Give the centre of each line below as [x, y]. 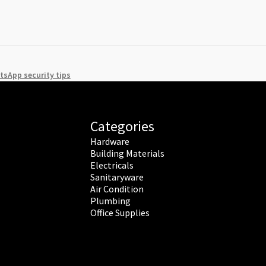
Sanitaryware [117, 177]
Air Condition [117, 189]
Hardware [110, 141]
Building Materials [128, 153]
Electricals [112, 165]
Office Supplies [120, 212]
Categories [123, 126]
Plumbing [111, 200]
